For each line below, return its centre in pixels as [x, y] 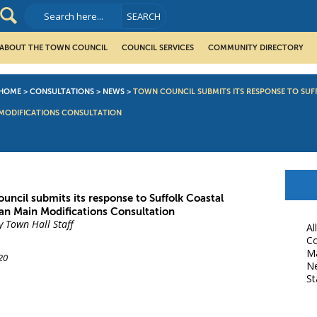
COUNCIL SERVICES [158, 48]
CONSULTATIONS [62, 92]
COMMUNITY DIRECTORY [256, 48]
